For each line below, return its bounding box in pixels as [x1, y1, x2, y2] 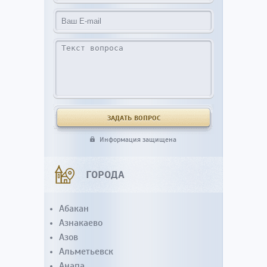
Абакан [59, 203, 89, 215]
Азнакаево [59, 217, 103, 229]
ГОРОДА [86, 168, 125, 181]
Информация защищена [100, 135, 176, 144]
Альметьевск [59, 246, 113, 257]
